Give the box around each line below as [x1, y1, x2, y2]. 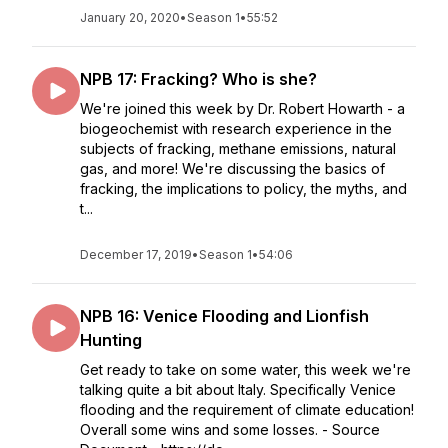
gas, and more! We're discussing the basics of [80, 160, 385, 177]
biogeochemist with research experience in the [80, 120, 392, 137]
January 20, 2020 [80, 10, 180, 25]
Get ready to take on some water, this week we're [80, 361, 411, 378]
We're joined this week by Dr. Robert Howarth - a [80, 100, 405, 117]
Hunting [80, 330, 142, 350]
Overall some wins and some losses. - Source [80, 421, 380, 438]
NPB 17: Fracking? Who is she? [80, 69, 317, 89]
